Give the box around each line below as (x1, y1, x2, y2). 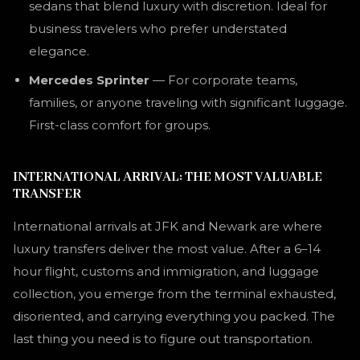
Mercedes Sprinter (29, 72, 149, 88)
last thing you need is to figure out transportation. (13, 331, 313, 346)
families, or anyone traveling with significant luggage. (29, 95, 347, 110)
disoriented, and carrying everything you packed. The (13, 309, 335, 324)
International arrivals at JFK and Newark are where (13, 219, 322, 234)
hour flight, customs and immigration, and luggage (13, 264, 319, 279)
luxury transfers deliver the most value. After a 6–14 (13, 241, 321, 256)
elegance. (29, 43, 89, 59)
